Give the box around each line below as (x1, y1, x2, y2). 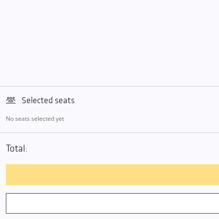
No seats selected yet (6, 114, 64, 123)
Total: (6, 143, 28, 154)
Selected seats (22, 95, 75, 106)
